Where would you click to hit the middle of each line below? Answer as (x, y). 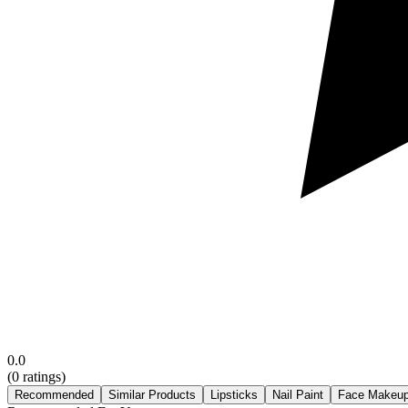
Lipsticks (234, 394)
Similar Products (152, 394)
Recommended (54, 394)
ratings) (42, 376)
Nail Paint (298, 394)
